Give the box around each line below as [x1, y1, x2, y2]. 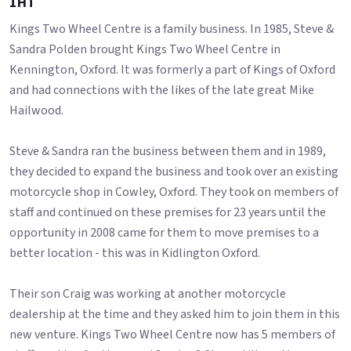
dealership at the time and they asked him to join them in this [9, 306, 340, 324]
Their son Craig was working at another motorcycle [9, 285, 286, 303]
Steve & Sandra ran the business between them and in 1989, [9, 143, 326, 161]
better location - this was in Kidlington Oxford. [9, 244, 260, 262]
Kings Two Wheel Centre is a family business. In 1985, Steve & [9, 20, 334, 38]
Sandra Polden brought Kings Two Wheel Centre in [9, 41, 280, 59]
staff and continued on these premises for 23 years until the [9, 204, 326, 222]
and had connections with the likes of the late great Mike [9, 81, 314, 100]
